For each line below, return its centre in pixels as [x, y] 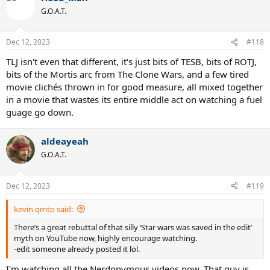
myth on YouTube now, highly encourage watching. [105, 238]
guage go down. [40, 112]
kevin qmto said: [43, 209]
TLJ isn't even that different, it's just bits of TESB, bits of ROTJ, [131, 61]
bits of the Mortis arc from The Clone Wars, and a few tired [127, 74]
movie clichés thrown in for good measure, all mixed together [134, 87]
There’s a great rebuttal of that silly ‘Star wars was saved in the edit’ [133, 227]
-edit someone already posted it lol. [77, 249]
